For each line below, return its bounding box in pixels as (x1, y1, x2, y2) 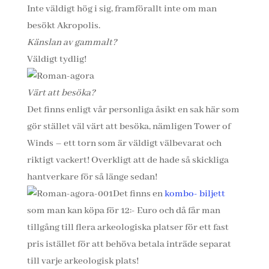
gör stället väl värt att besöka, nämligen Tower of (26, 121, 231, 133)
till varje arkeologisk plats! (26, 255, 139, 267)
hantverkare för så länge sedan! (26, 171, 157, 183)
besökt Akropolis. (26, 20, 100, 32)
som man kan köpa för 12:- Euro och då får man (26, 205, 220, 217)
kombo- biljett (164, 188, 225, 200)
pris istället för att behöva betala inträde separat (26, 238, 231, 250)
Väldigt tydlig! (26, 53, 86, 65)
